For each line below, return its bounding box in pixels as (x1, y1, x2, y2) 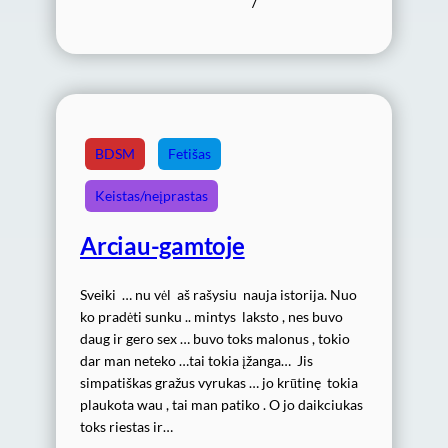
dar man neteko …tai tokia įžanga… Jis (80, 351, 313, 369)
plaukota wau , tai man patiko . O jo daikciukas (80, 395, 366, 413)
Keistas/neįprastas (95, 186, 208, 204)
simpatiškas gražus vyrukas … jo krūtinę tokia (80, 373, 358, 391)
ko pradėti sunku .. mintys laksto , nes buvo (80, 307, 343, 325)
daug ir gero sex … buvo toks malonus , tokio (80, 329, 350, 347)
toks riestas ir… (80, 417, 173, 435)
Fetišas (168, 144, 211, 162)
